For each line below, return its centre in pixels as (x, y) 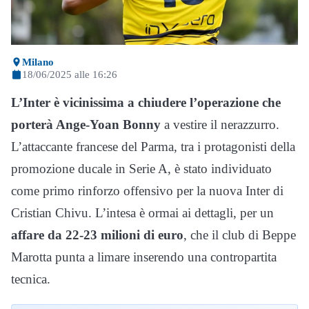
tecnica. (31, 279)
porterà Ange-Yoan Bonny (86, 125)
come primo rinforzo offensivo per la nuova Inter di (147, 191)
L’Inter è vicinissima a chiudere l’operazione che (146, 103)
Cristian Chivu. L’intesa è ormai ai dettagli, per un (142, 213)
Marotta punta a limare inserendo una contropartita (144, 257)
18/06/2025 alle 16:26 (70, 74)
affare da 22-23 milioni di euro (97, 235)
